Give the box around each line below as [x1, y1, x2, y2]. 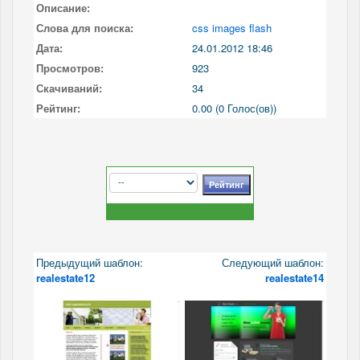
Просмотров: [36, 59, 104, 76]
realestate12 [36, 269, 95, 285]
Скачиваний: [36, 80, 102, 96]
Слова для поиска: [36, 19, 133, 35]
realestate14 [265, 269, 324, 285]
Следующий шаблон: [219, 254, 324, 270]
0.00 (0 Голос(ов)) [192, 100, 276, 116]
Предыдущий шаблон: [36, 254, 143, 270]
